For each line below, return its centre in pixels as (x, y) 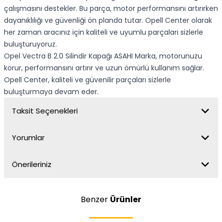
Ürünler (126, 199)
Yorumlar (28, 138)
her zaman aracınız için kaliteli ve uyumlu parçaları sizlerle (104, 32)
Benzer (95, 199)
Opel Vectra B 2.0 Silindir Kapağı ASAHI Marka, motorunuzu (103, 56)
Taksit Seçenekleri (45, 111)
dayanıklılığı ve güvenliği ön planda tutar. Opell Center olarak (108, 20)
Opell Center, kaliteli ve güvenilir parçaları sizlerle (87, 80)
